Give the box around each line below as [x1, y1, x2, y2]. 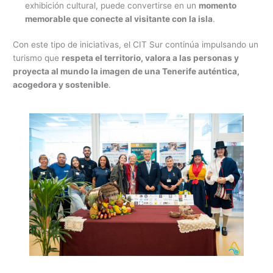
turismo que [13, 53, 62, 63]
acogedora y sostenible [13, 80, 109, 90]
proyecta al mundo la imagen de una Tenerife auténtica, [13, 66, 240, 77]
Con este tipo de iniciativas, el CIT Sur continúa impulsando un [13, 40, 259, 50]
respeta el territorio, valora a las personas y [62, 53, 239, 63]
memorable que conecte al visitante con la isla [25, 13, 213, 24]
